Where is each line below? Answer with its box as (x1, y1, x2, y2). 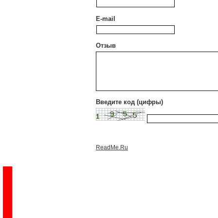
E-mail (96, 15, 115, 22)
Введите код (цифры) (96, 98, 163, 106)
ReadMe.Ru (96, 144, 128, 151)
